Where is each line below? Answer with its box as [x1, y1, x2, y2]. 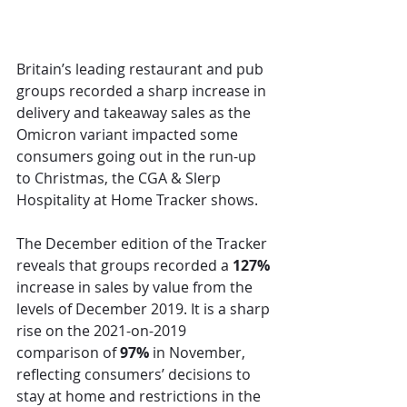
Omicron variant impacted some [16, 124, 242, 145]
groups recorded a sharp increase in [16, 81, 270, 102]
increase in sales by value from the [16, 277, 256, 298]
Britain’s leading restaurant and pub [16, 59, 267, 80]
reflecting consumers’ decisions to [16, 364, 254, 385]
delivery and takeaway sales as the [16, 103, 254, 124]
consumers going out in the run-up [16, 146, 260, 167]
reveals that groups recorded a [16, 255, 233, 276]
